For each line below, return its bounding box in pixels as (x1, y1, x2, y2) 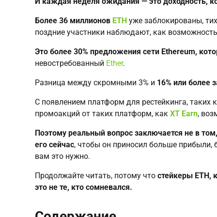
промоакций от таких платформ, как (35, 108, 170, 118)
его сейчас (35, 139, 74, 149)
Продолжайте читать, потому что (35, 170, 155, 180)
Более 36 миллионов (35, 15, 112, 25)
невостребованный (35, 58, 106, 68)
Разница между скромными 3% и (35, 77, 157, 87)
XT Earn (170, 108, 198, 118)
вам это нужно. (35, 151, 90, 161)
